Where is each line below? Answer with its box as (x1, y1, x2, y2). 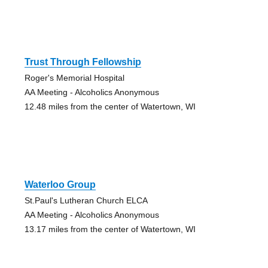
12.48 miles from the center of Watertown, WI (24, 101, 196, 111)
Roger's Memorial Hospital (24, 72, 124, 83)
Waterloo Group (24, 179, 96, 190)
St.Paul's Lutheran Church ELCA (24, 195, 148, 205)
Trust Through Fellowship (24, 56, 141, 67)
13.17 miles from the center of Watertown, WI (24, 224, 196, 234)
